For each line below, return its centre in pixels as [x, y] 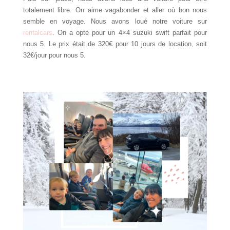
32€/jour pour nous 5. [54, 55]
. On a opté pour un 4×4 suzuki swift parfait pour [130, 33]
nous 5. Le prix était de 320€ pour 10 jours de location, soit [115, 44]
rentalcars [37, 33]
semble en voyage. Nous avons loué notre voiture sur [115, 22]
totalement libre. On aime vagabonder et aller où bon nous [115, 10]
